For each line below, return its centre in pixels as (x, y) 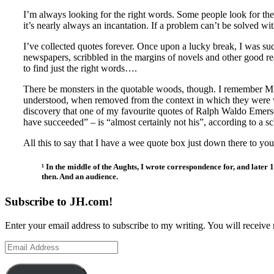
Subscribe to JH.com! (59, 202)
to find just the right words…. (80, 68)
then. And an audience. (80, 176)
